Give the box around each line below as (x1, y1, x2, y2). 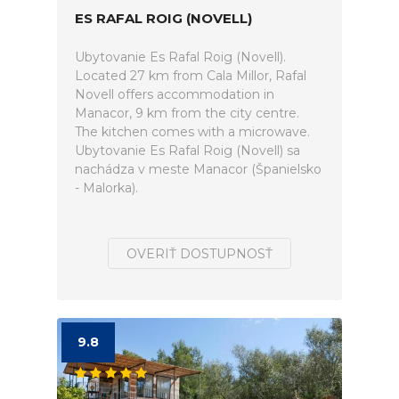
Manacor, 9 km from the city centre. (75, 105, 299, 121)
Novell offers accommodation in (75, 86, 274, 102)
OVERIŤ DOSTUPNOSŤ (126, 246, 273, 262)
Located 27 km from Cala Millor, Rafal (75, 68, 306, 84)
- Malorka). (75, 180, 138, 196)
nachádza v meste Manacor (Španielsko (75, 161, 322, 177)
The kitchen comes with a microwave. (75, 124, 310, 140)
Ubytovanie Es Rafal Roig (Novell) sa (75, 142, 300, 159)
